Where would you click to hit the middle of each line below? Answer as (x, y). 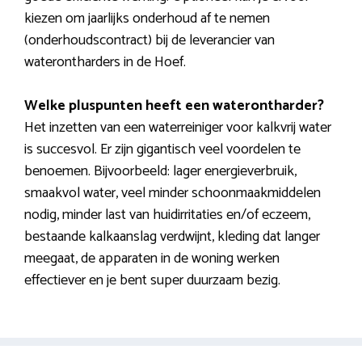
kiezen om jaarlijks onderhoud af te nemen (147, 19)
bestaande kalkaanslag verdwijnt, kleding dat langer (172, 237)
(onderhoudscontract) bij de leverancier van (149, 41)
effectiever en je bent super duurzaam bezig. (152, 281)
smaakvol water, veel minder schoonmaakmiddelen (173, 194)
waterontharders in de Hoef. (105, 63)
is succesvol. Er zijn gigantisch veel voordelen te (162, 150)
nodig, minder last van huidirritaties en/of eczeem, (167, 215)
